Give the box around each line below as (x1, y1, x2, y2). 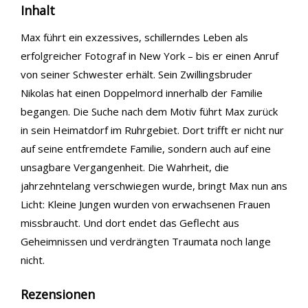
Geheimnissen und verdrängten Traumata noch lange (21, 234, 271, 248)
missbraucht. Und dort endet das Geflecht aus (21, 216, 239, 230)
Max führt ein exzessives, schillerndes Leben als (21, 30, 248, 44)
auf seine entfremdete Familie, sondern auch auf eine (21, 142, 271, 155)
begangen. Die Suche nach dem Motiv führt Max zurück (21, 104, 278, 118)
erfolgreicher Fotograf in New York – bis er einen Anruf (21, 49, 278, 63)
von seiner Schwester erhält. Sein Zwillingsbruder (21, 67, 252, 81)
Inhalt (21, 2, 55, 19)
